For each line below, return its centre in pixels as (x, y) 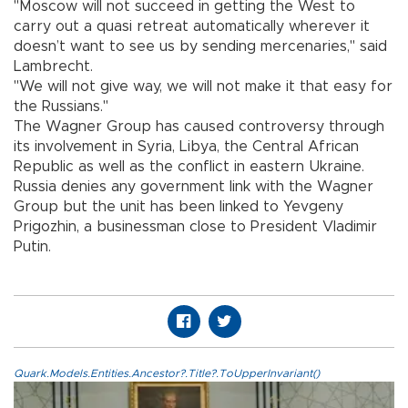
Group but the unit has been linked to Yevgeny (178, 206)
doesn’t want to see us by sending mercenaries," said (200, 46)
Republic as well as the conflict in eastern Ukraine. (189, 166)
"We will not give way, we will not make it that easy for (203, 86)
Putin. (32, 246)
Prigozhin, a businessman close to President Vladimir (195, 226)
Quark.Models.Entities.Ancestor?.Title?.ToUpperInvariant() (167, 373)
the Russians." (61, 106)
